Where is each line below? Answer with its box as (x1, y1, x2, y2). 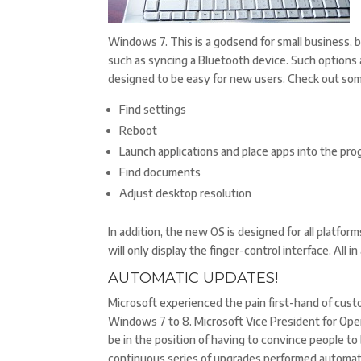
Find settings (119, 102, 187, 116)
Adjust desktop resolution (119, 186, 252, 200)
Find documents (119, 165, 201, 179)
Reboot (119, 123, 158, 137)
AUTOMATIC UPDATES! (108, 269, 279, 287)
